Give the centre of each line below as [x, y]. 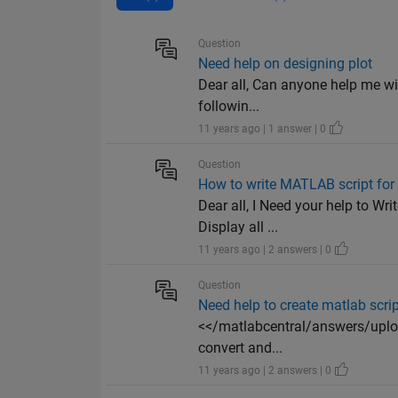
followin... [229, 107]
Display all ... [239, 227]
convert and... [241, 348]
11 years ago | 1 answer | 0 [264, 129]
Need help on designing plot [286, 64]
